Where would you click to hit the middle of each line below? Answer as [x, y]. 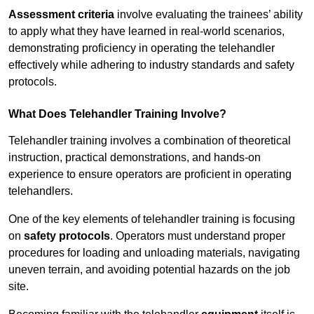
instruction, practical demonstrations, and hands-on [135, 158]
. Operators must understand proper [198, 236]
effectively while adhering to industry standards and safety [151, 65]
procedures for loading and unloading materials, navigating [154, 253]
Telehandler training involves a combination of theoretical [150, 141]
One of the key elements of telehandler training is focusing [152, 219]
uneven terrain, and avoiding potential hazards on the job [149, 270]
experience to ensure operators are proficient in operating [150, 175]
